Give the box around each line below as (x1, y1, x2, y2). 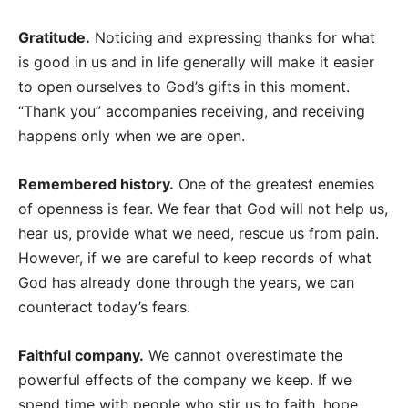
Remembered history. (18, 175, 174, 194)
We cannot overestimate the (144, 346, 342, 365)
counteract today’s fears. (18, 298, 190, 317)
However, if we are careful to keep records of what (18, 249, 372, 268)
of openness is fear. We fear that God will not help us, (18, 199, 388, 219)
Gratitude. (18, 28, 90, 47)
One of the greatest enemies (174, 175, 374, 194)
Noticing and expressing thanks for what (90, 28, 375, 47)
